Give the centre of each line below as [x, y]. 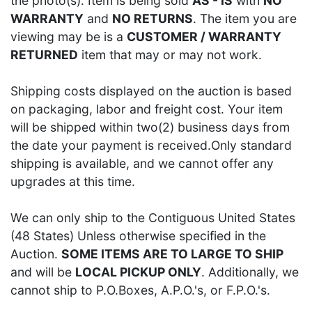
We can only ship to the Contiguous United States [153, 217]
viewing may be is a [69, 36]
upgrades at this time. [73, 181]
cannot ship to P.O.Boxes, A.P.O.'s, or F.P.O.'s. [140, 290]
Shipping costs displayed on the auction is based [151, 91]
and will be [43, 272]
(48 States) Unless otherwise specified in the [138, 235]
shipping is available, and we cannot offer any [142, 163]
